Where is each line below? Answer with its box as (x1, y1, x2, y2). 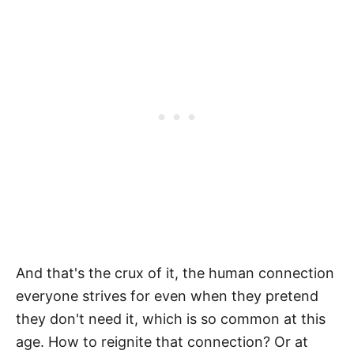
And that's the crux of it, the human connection (16, 264, 334, 281)
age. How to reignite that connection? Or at (16, 333, 308, 350)
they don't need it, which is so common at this (16, 310, 326, 327)
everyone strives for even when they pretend (16, 287, 318, 304)
